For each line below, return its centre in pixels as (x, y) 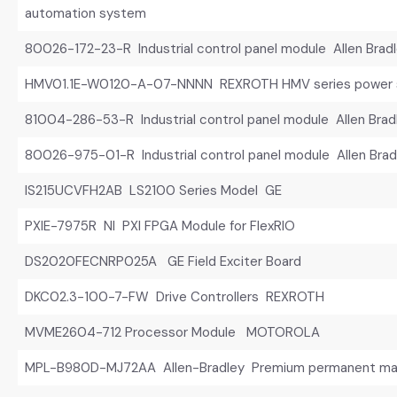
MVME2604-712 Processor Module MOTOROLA (172, 332)
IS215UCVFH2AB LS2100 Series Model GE (153, 190)
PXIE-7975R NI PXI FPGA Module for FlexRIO (160, 226)
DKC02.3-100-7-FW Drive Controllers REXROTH (174, 296)
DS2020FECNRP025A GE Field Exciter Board (163, 261)
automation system (85, 13)
